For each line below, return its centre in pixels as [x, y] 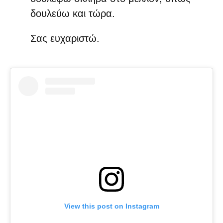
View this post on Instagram [111, 206]
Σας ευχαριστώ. [65, 38]
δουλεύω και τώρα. [72, 13]
